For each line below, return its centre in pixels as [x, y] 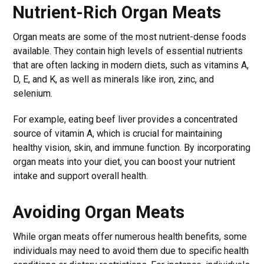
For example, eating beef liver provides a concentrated [126, 119]
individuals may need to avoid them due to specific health [131, 250]
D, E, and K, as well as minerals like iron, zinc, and [114, 79]
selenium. [33, 93]
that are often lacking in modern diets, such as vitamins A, [131, 65]
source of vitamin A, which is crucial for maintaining [118, 133]
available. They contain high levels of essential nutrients [128, 51]
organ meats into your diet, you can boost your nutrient [124, 161]
